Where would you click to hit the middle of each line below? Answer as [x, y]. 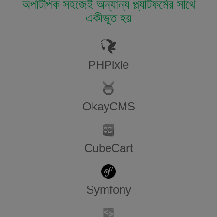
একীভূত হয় [108, 18]
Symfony [108, 190]
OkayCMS [108, 107]
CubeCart [108, 148]
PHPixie [108, 65]
